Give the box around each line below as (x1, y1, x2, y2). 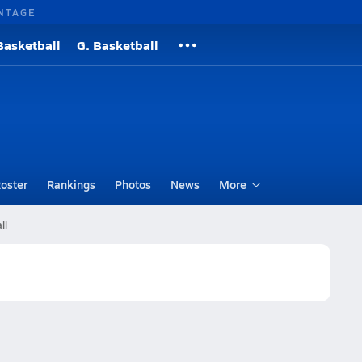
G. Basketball (77, 36, 158, 54)
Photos (114, 176, 151, 192)
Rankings (46, 176, 95, 192)
